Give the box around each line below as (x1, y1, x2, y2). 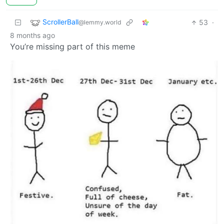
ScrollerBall (42, 17, 78, 26)
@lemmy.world (78, 18, 121, 26)
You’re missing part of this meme (10, 41, 135, 52)
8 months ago (10, 31, 55, 40)
